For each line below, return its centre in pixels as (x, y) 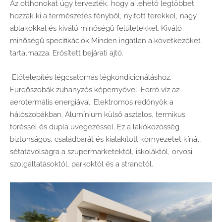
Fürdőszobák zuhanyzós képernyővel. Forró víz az (95, 90)
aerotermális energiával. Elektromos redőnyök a (92, 102)
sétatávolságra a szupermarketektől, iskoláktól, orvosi (101, 152)
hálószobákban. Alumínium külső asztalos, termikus (98, 114)
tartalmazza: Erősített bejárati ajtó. (67, 53)
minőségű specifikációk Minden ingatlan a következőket (105, 41)
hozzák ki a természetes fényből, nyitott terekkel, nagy (103, 16)
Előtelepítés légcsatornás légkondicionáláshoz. (91, 77)
